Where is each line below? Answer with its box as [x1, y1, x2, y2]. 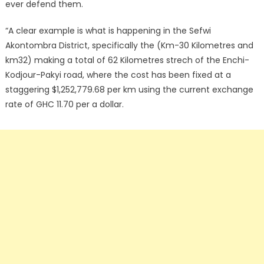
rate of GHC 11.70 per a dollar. [5, 98, 124, 110]
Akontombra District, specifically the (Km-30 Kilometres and [5, 39, 253, 51]
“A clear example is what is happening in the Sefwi [5, 25, 211, 37]
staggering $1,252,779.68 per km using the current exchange [5, 84, 253, 95]
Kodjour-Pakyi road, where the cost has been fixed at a [5, 69, 231, 81]
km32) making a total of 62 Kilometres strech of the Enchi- [5, 54, 249, 66]
